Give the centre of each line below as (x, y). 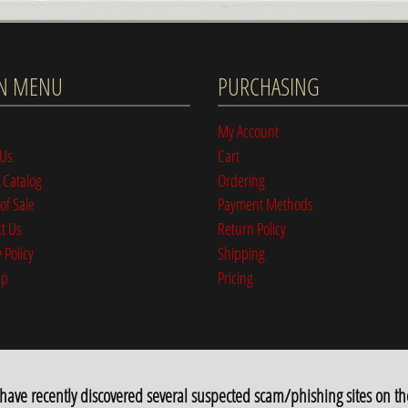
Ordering (241, 179)
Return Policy (252, 229)
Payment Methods (265, 204)
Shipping (241, 252)
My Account (248, 130)
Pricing (235, 277)
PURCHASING (269, 87)
